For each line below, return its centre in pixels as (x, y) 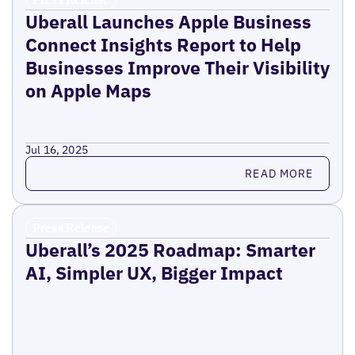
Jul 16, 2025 (57, 150)
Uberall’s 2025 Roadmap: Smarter (170, 250)
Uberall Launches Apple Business (168, 22)
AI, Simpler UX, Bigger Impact (154, 273)
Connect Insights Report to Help (163, 45)
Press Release (71, 228)
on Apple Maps (88, 91)
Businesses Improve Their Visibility (177, 68)
